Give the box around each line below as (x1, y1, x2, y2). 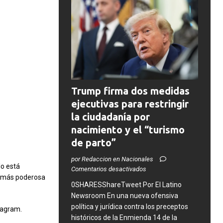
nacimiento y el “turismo (71, 123, 185, 135)
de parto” (71, 136, 116, 148)
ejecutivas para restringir (71, 98, 189, 110)
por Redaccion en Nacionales (71, 155, 155, 163)
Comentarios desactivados (71, 165, 146, 173)
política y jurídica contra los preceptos (71, 202, 188, 211)
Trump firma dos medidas (71, 85, 190, 97)
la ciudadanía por (71, 111, 150, 122)
